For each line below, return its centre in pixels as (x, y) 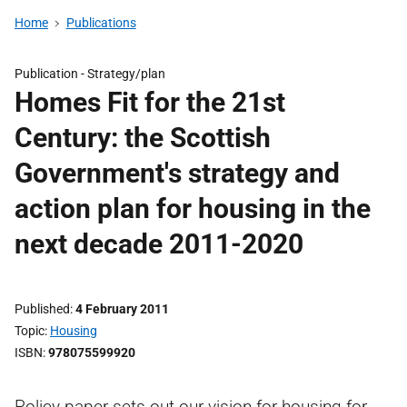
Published (42, 309)
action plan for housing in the (193, 208)
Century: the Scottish (143, 138)
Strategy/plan (126, 74)
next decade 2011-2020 (159, 244)
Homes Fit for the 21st (150, 102)
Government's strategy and (177, 173)
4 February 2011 (122, 309)
